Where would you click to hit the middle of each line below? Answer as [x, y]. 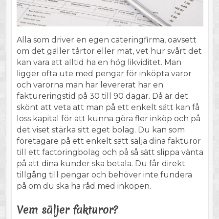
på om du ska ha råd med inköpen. [84, 186]
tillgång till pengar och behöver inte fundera [104, 175]
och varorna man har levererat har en [90, 85]
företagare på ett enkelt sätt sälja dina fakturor [109, 141]
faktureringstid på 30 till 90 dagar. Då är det [102, 96]
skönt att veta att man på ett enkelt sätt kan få [108, 108]
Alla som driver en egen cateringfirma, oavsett [106, 40]
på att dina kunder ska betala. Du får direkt [101, 164]
